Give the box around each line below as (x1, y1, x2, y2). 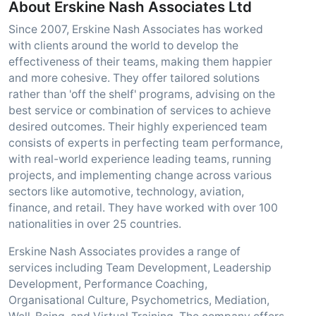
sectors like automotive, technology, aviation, (8, 185, 244, 198)
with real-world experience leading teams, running (8, 152, 272, 166)
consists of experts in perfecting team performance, (8, 136, 283, 150)
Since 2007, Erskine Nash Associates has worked (8, 23, 263, 36)
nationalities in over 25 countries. (8, 217, 181, 231)
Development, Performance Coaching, (8, 277, 207, 291)
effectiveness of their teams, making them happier (8, 55, 272, 68)
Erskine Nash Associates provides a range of (8, 245, 241, 258)
